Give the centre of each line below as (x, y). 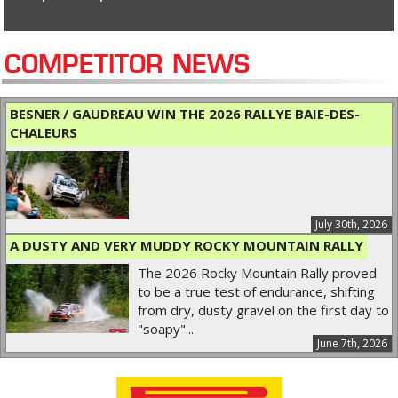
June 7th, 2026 (352, 344)
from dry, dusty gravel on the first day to (263, 310)
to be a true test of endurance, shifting (256, 292)
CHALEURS (44, 132)
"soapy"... (165, 329)
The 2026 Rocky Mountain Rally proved (257, 273)
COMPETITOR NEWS (127, 66)
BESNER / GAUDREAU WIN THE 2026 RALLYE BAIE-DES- (185, 113)
